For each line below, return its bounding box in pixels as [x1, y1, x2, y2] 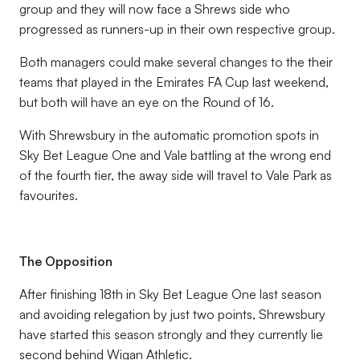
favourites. [19, 187, 78, 203]
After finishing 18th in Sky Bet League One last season [19, 286, 321, 302]
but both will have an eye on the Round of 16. [19, 94, 274, 110]
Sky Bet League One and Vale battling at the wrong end [19, 147, 331, 163]
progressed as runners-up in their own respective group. [19, 21, 335, 37]
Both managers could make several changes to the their [19, 54, 333, 70]
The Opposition [19, 253, 112, 269]
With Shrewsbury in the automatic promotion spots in [19, 127, 319, 143]
